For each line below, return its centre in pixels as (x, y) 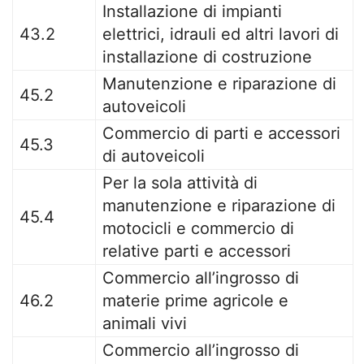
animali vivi (145, 323)
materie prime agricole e (195, 301)
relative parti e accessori (197, 251)
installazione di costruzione (207, 57)
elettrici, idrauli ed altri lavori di (221, 34)
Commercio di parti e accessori (221, 133)
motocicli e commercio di (198, 228)
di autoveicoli (154, 156)
